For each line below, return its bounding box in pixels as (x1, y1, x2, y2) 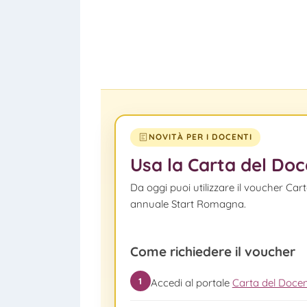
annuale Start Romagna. (130, 197, 246, 210)
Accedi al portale (150, 276, 232, 290)
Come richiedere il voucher (130, 243, 295, 260)
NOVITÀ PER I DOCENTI (148, 132, 253, 143)
